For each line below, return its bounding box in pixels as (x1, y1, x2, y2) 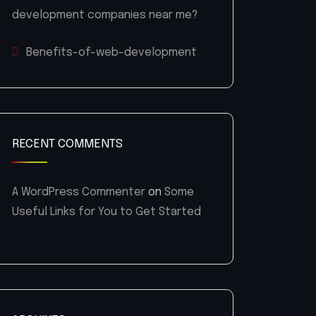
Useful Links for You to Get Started (12, 206, 201, 219)
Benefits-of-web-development (26, 47, 197, 59)
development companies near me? (12, 9, 197, 22)
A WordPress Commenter (12, 186, 145, 199)
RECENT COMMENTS (12, 138, 123, 151)
